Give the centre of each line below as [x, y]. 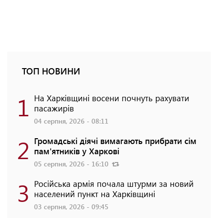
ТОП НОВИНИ [51, 71]
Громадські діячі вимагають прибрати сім [115, 140]
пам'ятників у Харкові [77, 151]
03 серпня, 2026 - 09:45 [71, 206]
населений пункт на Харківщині [95, 193]
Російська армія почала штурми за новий [114, 183]
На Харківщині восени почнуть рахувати [112, 98]
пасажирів [54, 108]
